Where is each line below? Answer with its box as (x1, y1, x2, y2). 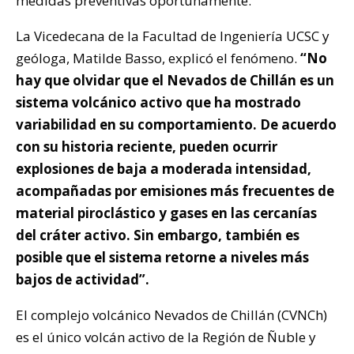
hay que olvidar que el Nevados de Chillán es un (16, 71, 334, 90)
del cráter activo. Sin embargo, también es (16, 226, 299, 245)
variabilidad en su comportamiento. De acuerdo (16, 115, 337, 134)
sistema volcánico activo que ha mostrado (16, 93, 301, 112)
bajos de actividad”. (16, 270, 149, 289)
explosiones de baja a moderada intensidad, (16, 160, 311, 179)
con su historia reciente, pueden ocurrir (16, 137, 277, 156)
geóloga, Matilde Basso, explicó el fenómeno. (16, 49, 300, 68)
